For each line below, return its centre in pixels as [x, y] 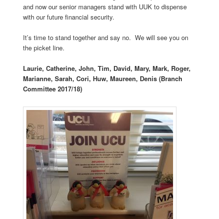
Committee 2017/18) [52, 89]
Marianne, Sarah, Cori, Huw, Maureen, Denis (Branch [102, 79]
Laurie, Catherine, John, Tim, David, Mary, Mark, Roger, [107, 68]
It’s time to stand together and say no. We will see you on [105, 37]
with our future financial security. [68, 17]
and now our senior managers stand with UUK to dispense [105, 6]
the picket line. [44, 47]
